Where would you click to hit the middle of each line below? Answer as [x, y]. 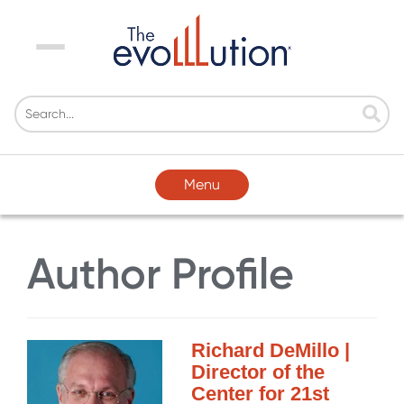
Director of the [258, 372]
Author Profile [161, 273]
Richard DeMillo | [271, 351]
